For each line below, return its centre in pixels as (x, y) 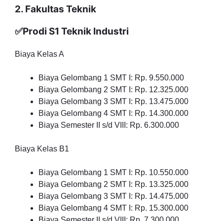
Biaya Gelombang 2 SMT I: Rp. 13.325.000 (113, 184)
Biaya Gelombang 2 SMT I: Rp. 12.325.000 (113, 90)
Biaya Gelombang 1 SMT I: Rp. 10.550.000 (113, 172)
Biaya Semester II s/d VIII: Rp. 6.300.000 (109, 125)
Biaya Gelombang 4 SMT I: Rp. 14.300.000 (113, 113)
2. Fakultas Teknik (55, 9)
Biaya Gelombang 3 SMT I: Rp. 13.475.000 (113, 101)
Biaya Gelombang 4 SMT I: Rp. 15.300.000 (113, 208)
